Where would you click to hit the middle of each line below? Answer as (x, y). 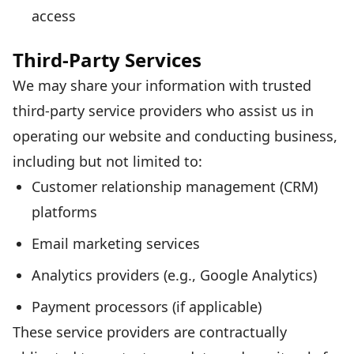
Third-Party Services (107, 60)
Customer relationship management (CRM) (175, 186)
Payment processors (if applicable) (147, 307)
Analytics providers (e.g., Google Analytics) (174, 275)
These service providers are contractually (150, 332)
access (54, 16)
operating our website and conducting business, (175, 136)
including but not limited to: (107, 161)
